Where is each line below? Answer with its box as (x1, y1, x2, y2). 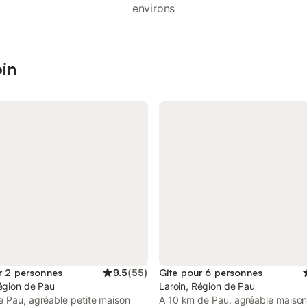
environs (132, 1, 175, 15)
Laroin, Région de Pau (159, 280, 255, 292)
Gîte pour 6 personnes (159, 267, 262, 278)
